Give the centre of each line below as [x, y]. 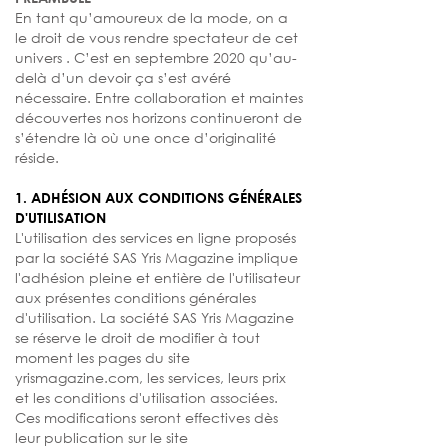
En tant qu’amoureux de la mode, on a [151, 17]
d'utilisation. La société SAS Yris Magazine [154, 317]
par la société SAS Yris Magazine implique [156, 257]
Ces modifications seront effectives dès [146, 417]
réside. [37, 157]
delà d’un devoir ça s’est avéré [123, 77]
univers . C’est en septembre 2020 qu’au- [156, 57]
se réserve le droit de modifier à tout [137, 337]
